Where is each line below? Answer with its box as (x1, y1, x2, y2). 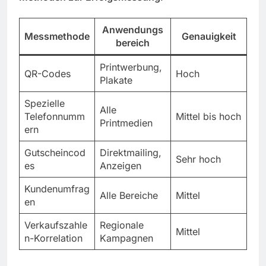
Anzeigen (100, 160, 141, 172)
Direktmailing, (100, 147, 161, 159)
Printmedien (100, 117, 153, 129)
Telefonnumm (24, 110, 85, 123)
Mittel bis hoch (176, 110, 241, 123)
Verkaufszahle (24, 219, 87, 232)
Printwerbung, (100, 61, 162, 74)
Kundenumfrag (24, 183, 90, 195)
